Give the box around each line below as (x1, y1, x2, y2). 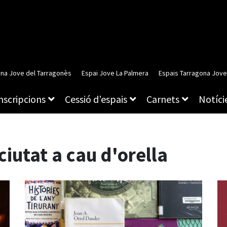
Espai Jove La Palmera (82, 68, 148, 78)
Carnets (146, 93, 179, 105)
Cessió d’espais (65, 93, 127, 105)
